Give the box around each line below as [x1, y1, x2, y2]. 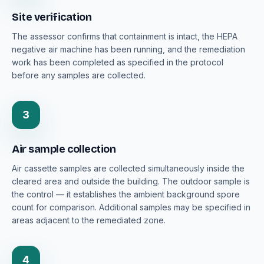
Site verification [12, 11, 92, 24]
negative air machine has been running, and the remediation [12, 44, 245, 55]
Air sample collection [12, 143, 116, 156]
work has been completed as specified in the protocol [12, 57, 223, 68]
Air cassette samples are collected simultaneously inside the [12, 163, 245, 174]
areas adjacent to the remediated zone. [12, 215, 166, 226]
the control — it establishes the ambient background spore [12, 189, 240, 200]
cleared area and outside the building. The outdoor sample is [12, 176, 250, 187]
